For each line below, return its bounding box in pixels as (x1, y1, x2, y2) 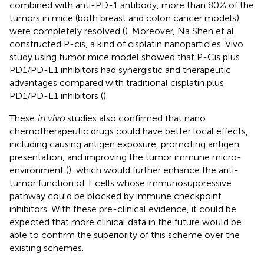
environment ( (9, 164, 68, 176)
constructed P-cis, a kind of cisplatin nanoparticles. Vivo (9, 38, 243, 49)
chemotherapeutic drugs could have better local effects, (9, 125, 248, 137)
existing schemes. (9, 242, 84, 253)
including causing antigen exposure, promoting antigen (9, 138, 239, 150)
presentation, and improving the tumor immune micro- (9, 151, 242, 163)
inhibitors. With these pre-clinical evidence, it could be (9, 203, 236, 214)
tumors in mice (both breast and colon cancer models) (9, 12, 239, 24)
